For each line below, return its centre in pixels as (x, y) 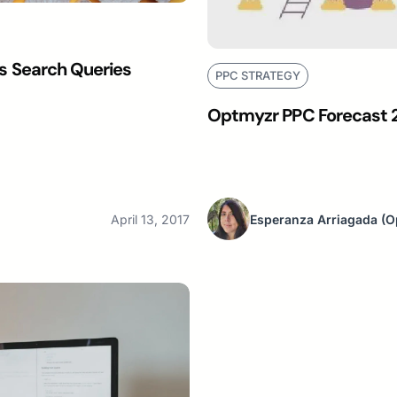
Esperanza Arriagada (314, 219)
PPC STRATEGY (258, 76)
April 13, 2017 (150, 219)
